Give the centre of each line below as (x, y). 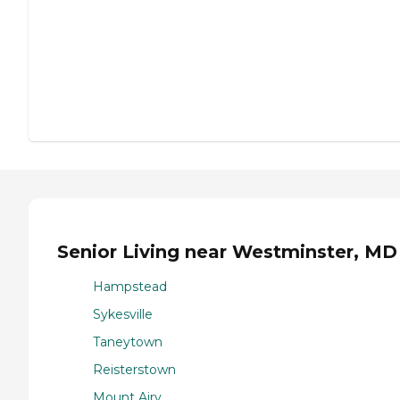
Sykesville (123, 314)
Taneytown (128, 342)
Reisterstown (134, 369)
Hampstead (130, 286)
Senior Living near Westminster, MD (227, 252)
